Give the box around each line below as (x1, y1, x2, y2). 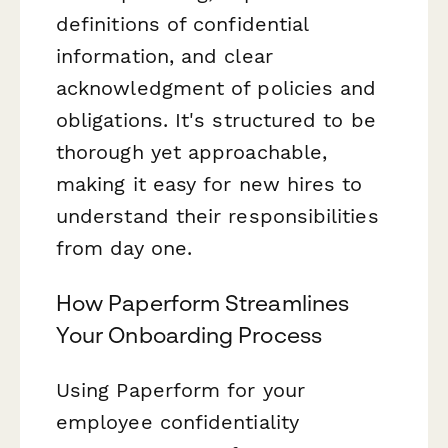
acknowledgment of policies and (56, 75, 377, 100)
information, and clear (56, 43, 273, 68)
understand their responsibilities (56, 203, 379, 228)
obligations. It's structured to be (56, 107, 376, 132)
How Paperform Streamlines (56, 290, 349, 317)
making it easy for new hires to (56, 171, 363, 196)
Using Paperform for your (56, 378, 305, 403)
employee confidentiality (56, 410, 299, 435)
